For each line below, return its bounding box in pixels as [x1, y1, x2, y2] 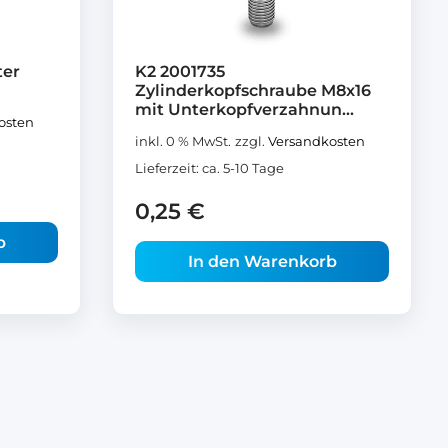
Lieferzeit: [135, 160, 202, 176]
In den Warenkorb [187, 251, 337, 271]
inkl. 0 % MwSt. [135, 133, 231, 149]
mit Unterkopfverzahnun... [135, 99, 354, 119]
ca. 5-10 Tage [202, 160, 284, 176]
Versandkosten [268, 133, 365, 149]
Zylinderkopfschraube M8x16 [135, 80, 371, 100]
